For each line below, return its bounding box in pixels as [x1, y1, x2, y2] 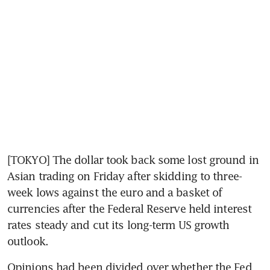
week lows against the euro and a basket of [7, 185, 222, 199]
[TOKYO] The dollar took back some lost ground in [7, 152, 259, 166]
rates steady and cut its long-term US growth [7, 218, 230, 231]
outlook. [7, 234, 48, 248]
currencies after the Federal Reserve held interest [7, 201, 252, 215]
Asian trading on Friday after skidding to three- [7, 169, 242, 183]
